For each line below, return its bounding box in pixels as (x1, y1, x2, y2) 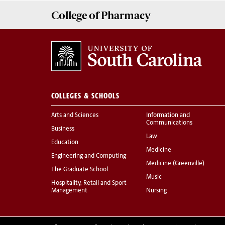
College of (51, 9, 99, 22)
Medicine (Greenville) (146, 161, 204, 167)
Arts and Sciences (51, 113, 98, 119)
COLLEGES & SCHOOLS (51, 91, 120, 101)
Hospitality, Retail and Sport (51, 180, 127, 187)
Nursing (146, 188, 167, 194)
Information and (146, 113, 190, 119)
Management (51, 188, 87, 194)
